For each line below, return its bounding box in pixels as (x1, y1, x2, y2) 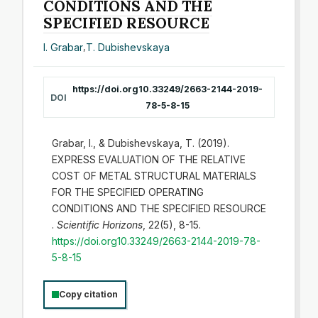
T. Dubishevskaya (86, 41, 170, 54)
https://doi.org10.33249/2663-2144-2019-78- (51, 235, 261, 248)
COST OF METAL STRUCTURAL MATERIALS (51, 170, 256, 182)
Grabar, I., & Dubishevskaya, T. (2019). (51, 137, 229, 150)
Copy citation (59, 289, 118, 300)
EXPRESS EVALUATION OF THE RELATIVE (51, 153, 246, 166)
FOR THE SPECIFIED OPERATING (51, 186, 204, 199)
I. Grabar (43, 41, 84, 54)
